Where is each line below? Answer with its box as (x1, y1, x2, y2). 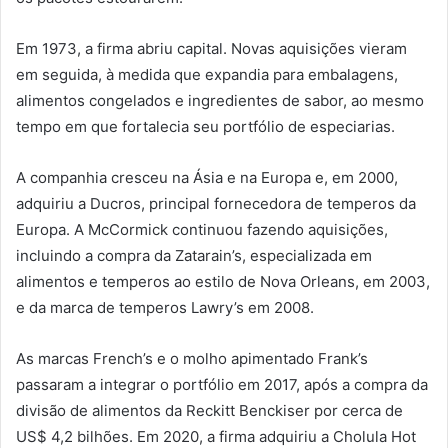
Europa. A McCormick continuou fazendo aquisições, (16, 219, 388, 239)
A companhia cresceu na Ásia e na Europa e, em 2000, (16, 167, 398, 187)
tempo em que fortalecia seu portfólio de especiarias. (16, 116, 395, 136)
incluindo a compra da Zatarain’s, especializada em (16, 245, 372, 265)
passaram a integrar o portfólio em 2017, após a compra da (16, 374, 428, 394)
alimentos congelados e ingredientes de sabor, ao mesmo (16, 90, 424, 110)
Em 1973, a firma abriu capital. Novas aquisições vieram (16, 38, 407, 58)
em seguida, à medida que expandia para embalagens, (16, 64, 398, 84)
